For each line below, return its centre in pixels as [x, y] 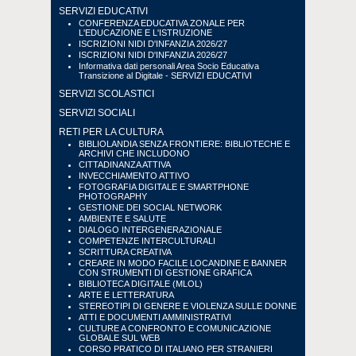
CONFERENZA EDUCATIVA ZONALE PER [162, 23]
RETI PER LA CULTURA [111, 132]
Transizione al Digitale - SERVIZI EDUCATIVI [165, 75]
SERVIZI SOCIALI [97, 113]
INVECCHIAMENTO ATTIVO [134, 176]
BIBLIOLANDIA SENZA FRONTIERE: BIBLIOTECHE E [184, 144]
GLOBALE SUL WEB [119, 338]
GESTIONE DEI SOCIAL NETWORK [150, 207]
